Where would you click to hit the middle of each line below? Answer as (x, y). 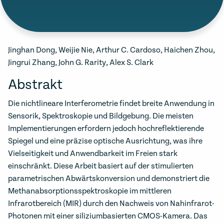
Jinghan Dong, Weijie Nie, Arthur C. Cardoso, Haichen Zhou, (111, 50)
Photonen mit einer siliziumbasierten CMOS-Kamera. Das (108, 216)
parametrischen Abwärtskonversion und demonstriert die (109, 179)
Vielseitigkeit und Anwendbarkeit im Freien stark (93, 154)
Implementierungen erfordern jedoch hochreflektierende (106, 129)
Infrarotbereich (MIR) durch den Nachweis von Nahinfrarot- (111, 204)
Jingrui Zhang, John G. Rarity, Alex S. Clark (81, 63)
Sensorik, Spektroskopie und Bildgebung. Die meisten (101, 116)
